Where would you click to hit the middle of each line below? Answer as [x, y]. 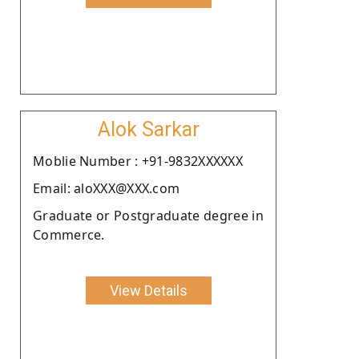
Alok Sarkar [148, 129]
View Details [148, 290]
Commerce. [69, 234]
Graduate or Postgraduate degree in [148, 215]
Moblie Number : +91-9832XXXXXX [138, 161]
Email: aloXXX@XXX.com [107, 188]
